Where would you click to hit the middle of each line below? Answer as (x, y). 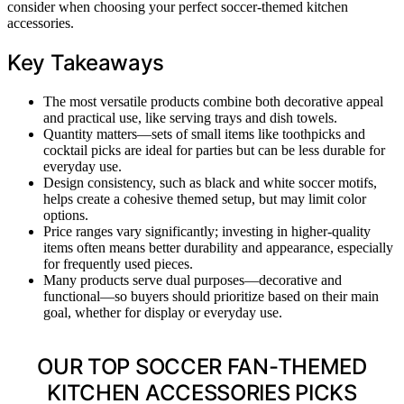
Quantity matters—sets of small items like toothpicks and (204, 133)
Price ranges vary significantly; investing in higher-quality (207, 231)
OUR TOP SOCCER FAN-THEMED (202, 366)
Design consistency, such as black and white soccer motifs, (210, 182)
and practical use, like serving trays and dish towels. (190, 117)
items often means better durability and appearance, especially (218, 247)
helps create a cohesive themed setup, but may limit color (205, 198)
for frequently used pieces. (118, 263)
